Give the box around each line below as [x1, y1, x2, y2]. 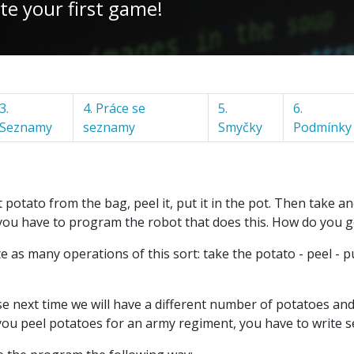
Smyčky [217, 119, 262, 137]
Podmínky [292, 119, 352, 137]
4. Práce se [82, 100, 145, 118]
